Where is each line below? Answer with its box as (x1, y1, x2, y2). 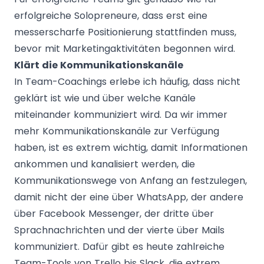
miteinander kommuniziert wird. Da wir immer (14, 108, 227, 121)
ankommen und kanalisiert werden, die (14, 157, 195, 171)
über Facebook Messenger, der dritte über (14, 207, 214, 220)
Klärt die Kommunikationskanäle (14, 58, 183, 72)
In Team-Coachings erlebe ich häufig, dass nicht (14, 75, 240, 88)
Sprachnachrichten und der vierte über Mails (14, 223, 225, 237)
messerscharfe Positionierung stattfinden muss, (14, 25, 236, 39)
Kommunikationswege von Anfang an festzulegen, (14, 174, 247, 187)
